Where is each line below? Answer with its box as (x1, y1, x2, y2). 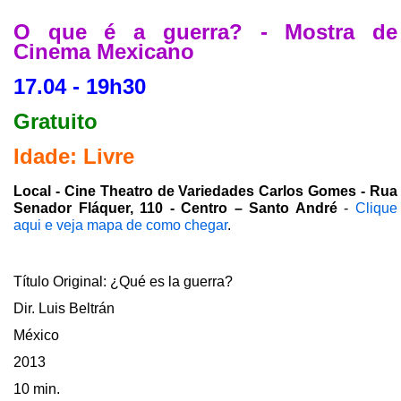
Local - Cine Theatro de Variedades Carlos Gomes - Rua (13, 183, 397, 199)
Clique (355, 200, 398, 216)
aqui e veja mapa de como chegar (13, 217, 227, 233)
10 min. (13, 380, 60, 397)
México (13, 327, 59, 343)
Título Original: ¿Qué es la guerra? (13, 274, 233, 290)
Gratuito (13, 108, 98, 133)
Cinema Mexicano (13, 38, 194, 64)
